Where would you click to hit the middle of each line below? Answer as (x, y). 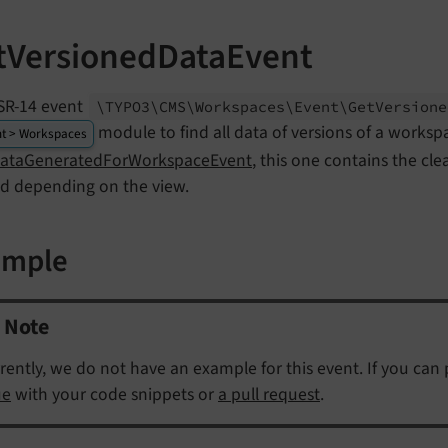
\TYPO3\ (128, 106)
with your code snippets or (114, 394)
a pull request (269, 394)
